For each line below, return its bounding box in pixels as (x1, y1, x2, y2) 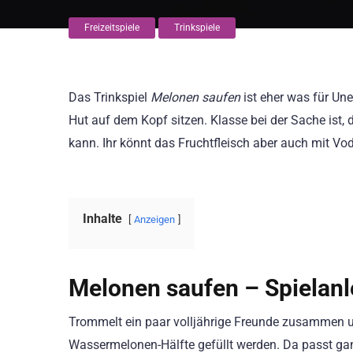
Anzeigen (134, 214, 175, 226)
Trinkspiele (174, 22, 220, 33)
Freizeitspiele (84, 22, 139, 33)
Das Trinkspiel (69, 90, 150, 105)
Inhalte (83, 211, 122, 227)
